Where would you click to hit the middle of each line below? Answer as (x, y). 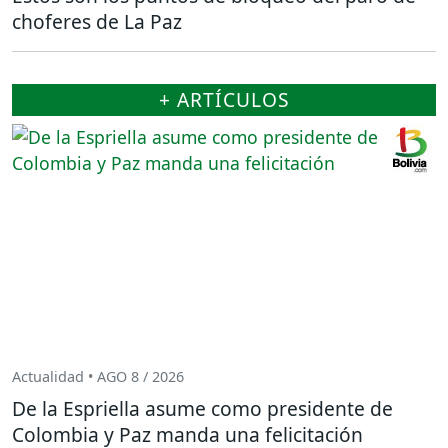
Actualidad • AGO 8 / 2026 (98, 377)
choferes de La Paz (97, 21)
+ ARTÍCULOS (224, 99)
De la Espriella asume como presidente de (202, 408)
